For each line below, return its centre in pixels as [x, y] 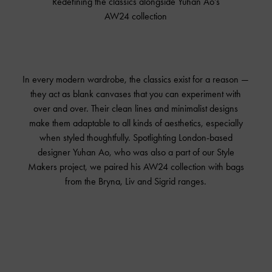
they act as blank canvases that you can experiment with [136, 94]
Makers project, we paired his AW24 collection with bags [136, 167]
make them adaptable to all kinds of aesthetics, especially [136, 123]
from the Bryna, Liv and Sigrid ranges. [136, 182]
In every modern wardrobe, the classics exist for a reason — [136, 80]
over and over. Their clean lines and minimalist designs [136, 109]
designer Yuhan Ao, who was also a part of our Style [136, 152]
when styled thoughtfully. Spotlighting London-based [136, 138]
